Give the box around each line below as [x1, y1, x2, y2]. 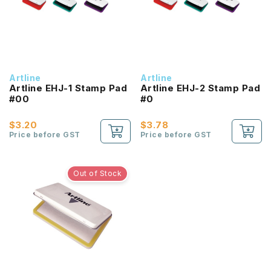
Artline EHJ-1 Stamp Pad [9, 82, 128, 94]
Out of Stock [73, 169, 122, 178]
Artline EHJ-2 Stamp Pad [140, 82, 261, 94]
